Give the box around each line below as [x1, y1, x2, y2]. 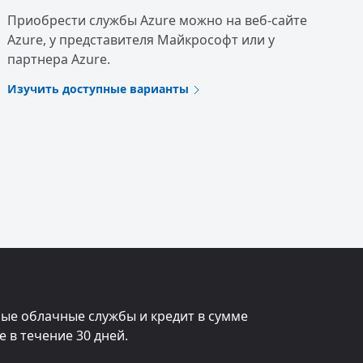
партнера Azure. [7, 50, 111, 68]
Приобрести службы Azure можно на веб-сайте [7, 11, 308, 29]
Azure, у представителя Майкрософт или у [7, 31, 275, 49]
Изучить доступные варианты [7, 81, 190, 96]
